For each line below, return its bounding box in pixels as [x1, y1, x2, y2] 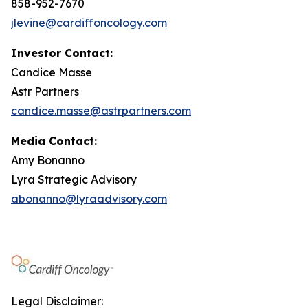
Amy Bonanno [11, 153, 85, 167]
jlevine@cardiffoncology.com [11, 16, 167, 30]
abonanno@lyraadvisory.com [11, 192, 167, 206]
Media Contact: [11, 134, 97, 148]
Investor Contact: [11, 46, 113, 60]
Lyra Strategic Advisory [11, 173, 137, 186]
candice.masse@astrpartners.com [11, 104, 191, 118]
